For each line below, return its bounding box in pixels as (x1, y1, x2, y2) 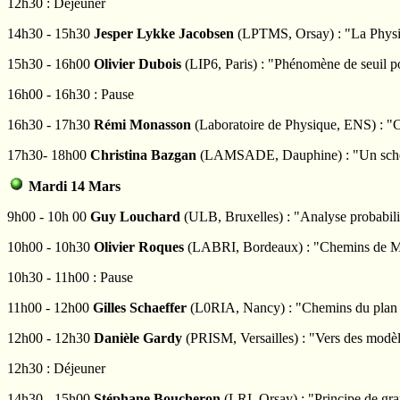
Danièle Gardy (94, 330, 182, 346)
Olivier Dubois (94, 56, 181, 72)
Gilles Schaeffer (93, 300, 187, 316)
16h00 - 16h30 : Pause (7, 87, 134, 103)
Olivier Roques (94, 239, 184, 255)
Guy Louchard (90, 209, 180, 225)
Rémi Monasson (94, 117, 191, 133)
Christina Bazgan (90, 147, 196, 163)
